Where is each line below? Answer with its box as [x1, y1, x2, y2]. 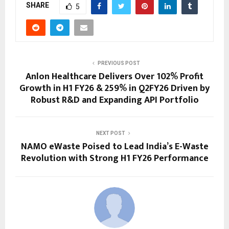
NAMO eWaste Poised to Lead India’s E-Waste [20, 139, 209, 154]
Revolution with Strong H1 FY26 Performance [20, 150, 209, 166]
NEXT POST [96, 130, 125, 136]
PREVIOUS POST [97, 60, 140, 66]
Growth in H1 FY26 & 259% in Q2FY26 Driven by [19, 80, 210, 96]
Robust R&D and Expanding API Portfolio [30, 92, 199, 108]
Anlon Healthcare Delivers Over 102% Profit [26, 68, 203, 84]
